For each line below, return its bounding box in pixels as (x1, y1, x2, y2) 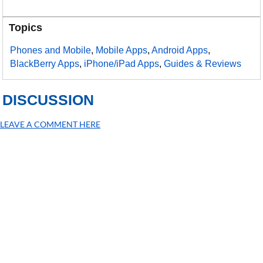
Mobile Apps (96, 45, 148, 55)
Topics (9, 22, 43, 33)
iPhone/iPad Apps (84, 59, 160, 69)
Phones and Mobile (10, 45, 92, 55)
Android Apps (151, 45, 208, 55)
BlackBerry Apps (10, 59, 80, 69)
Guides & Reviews (164, 59, 242, 69)
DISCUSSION (2, 92, 95, 108)
